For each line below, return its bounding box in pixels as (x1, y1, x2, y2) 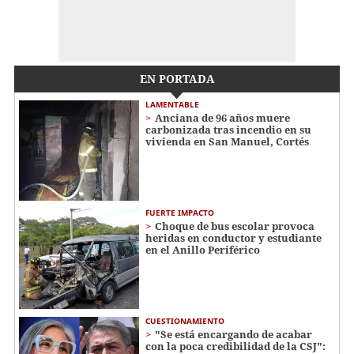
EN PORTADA (139, 71, 215, 87)
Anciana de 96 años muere (155, 111, 290, 126)
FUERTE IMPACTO (145, 206, 214, 218)
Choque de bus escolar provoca (155, 218, 314, 233)
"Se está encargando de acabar (155, 326, 312, 341)
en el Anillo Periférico (145, 242, 260, 257)
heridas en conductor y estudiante (145, 230, 322, 245)
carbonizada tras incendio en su (145, 122, 311, 137)
